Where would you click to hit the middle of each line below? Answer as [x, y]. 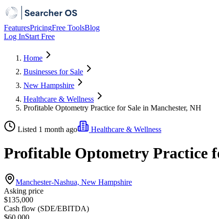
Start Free [40, 36]
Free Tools [68, 28]
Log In [14, 36]
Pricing [41, 28]
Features [17, 28]
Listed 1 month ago [47, 129]
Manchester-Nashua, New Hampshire [74, 182]
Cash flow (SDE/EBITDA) [46, 208]
